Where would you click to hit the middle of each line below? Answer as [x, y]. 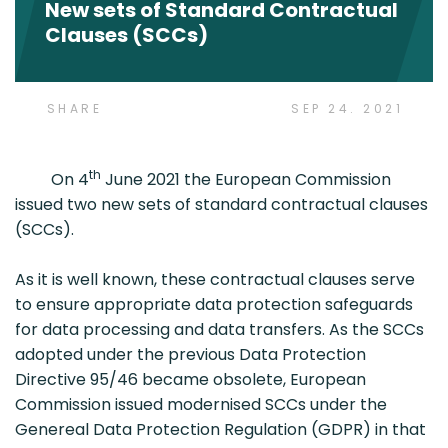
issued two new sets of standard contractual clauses [221, 204]
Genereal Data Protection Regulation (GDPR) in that [220, 429]
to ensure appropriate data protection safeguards [214, 304]
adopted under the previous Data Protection [190, 354]
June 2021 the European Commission [246, 179]
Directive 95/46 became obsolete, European [190, 379]
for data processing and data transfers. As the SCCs [219, 329]
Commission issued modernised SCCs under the [201, 404]
